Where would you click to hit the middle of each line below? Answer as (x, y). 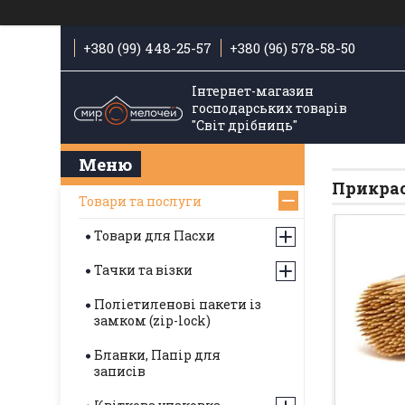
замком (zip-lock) (152, 320)
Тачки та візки (143, 270)
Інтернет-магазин (252, 90)
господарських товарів (269, 108)
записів (120, 371)
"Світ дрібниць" (244, 125)
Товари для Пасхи (155, 235)
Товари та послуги (140, 201)
